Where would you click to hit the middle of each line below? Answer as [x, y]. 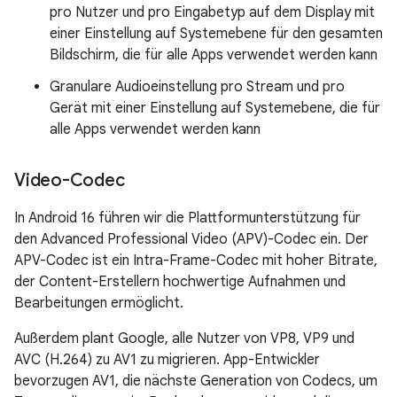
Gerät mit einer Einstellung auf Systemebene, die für [215, 108]
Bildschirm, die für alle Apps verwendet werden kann [214, 55]
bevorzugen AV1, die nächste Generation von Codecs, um [196, 381]
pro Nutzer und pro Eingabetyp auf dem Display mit [212, 12]
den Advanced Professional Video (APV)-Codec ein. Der [191, 239]
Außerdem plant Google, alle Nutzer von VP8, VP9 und [184, 339]
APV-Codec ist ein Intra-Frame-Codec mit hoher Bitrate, [196, 261]
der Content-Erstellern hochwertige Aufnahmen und [180, 282]
